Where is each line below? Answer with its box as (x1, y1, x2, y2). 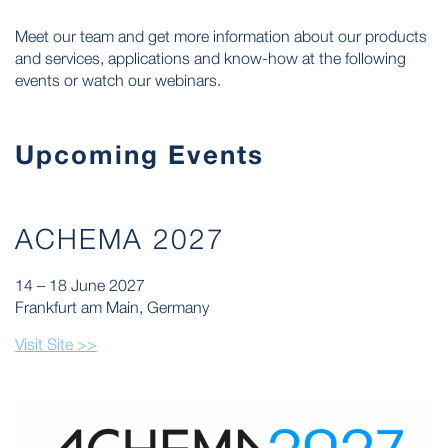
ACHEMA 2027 (15, 222, 225, 255)
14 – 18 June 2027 (15, 276, 145, 294)
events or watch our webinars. (15, 71, 221, 89)
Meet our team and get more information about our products (15, 27, 427, 45)
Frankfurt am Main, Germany (15, 298, 209, 316)
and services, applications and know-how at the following (15, 49, 406, 67)
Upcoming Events (15, 139, 264, 170)
